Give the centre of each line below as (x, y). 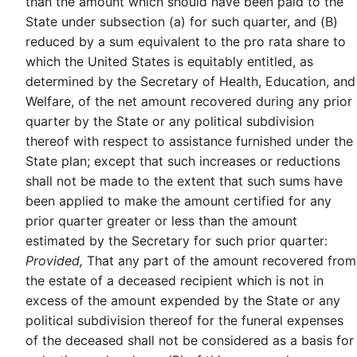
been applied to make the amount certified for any (178, 201)
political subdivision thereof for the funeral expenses (184, 321)
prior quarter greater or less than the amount (161, 221)
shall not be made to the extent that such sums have (184, 181)
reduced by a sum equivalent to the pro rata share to (186, 42)
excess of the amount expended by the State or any (183, 301)
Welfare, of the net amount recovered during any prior (189, 102)
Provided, (54, 261)
